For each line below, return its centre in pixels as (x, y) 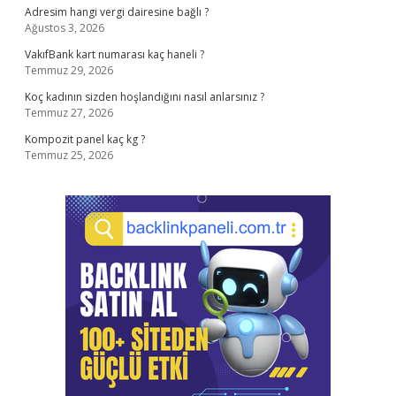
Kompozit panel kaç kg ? (85, 139)
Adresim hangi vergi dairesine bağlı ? (117, 12)
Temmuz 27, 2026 (69, 113)
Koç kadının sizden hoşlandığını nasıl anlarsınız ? (145, 97)
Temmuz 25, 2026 (69, 155)
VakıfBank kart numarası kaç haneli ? (114, 54)
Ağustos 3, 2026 (65, 28)
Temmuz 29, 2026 (69, 70)
